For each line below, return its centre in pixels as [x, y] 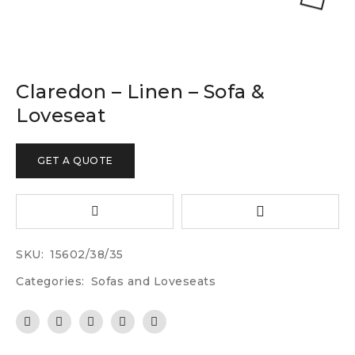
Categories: [50, 281]
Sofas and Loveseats [153, 281]
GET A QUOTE [75, 160]
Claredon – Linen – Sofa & [141, 92]
